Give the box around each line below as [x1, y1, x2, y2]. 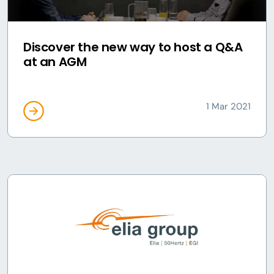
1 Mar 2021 [206, 100, 251, 113]
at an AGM [23, 53, 87, 70]
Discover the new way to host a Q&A [23, 38, 243, 56]
